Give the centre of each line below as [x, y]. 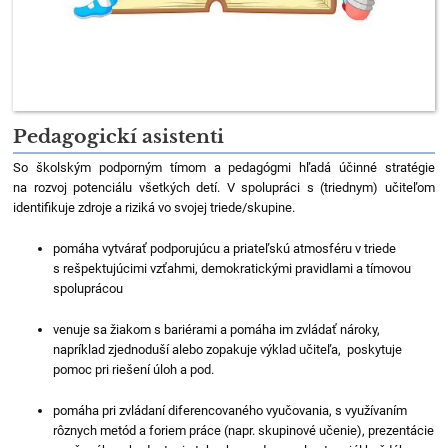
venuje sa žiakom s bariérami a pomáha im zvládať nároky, [217, 329]
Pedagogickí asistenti [119, 136]
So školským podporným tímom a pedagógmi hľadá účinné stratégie [224, 167]
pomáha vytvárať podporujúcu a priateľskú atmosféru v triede [225, 248]
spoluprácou [88, 288]
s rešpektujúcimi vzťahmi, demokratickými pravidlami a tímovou [232, 268]
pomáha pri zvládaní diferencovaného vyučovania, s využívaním [230, 410]
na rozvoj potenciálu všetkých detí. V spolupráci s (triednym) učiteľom [224, 187]
